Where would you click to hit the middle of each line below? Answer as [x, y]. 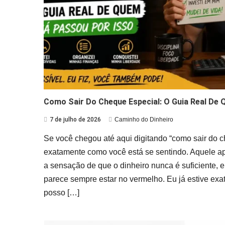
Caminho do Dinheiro [144, 119]
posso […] [62, 192]
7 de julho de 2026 [75, 119]
